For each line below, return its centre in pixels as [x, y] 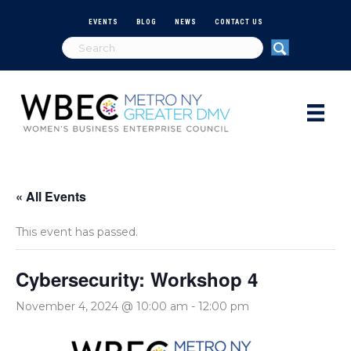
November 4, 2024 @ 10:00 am [102, 306]
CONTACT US [239, 22]
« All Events [51, 196]
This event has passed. [77, 232]
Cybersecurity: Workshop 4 [137, 279]
